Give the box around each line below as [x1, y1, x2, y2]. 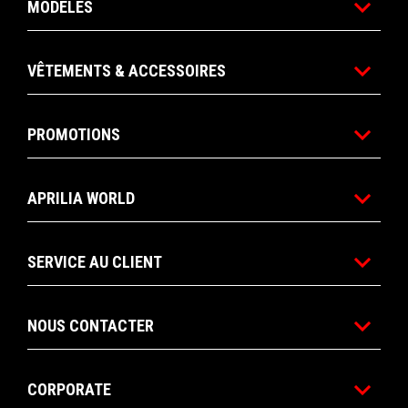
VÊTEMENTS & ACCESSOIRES [27, 61, 226, 81]
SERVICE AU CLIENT [27, 252, 162, 272]
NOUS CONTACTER [27, 316, 154, 336]
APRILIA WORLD [27, 189, 135, 209]
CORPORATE [27, 380, 111, 400]
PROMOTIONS [27, 125, 120, 145]
